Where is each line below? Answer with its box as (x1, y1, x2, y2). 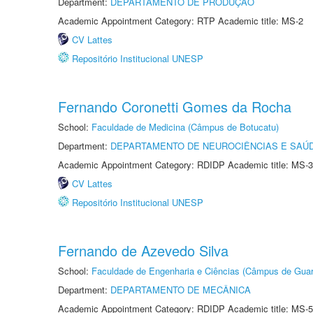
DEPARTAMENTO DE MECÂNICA (110, 283, 251, 296)
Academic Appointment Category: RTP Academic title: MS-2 (58, 14, 303, 27)
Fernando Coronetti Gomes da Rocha (58, 96, 291, 117)
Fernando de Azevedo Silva (58, 240, 228, 261)
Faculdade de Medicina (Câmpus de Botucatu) (92, 120, 279, 133)
